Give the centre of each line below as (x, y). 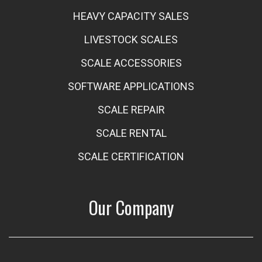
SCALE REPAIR (131, 110)
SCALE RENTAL (131, 133)
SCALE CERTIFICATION (131, 156)
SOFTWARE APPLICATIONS (131, 86)
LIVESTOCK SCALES (131, 39)
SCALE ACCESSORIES (131, 63)
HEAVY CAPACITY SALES (131, 16)
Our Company (131, 207)
